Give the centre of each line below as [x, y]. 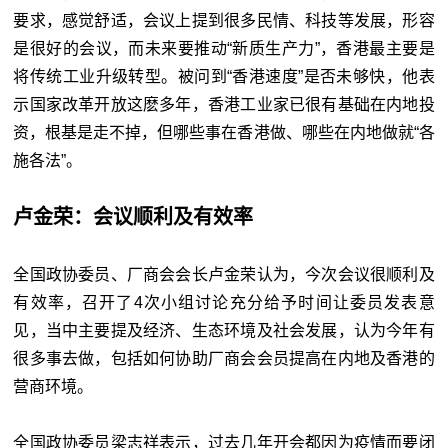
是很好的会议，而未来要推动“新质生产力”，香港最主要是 [224, 49]
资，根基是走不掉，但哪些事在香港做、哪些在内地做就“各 [224, 133]
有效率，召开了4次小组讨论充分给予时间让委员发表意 [224, 303]
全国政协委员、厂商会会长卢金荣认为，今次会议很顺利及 [224, 275]
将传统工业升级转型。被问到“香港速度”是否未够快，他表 [224, 77]
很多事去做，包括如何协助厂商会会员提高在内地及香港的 [224, 359]
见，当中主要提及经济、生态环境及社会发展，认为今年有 [224, 331]
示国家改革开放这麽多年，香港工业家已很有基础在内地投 [224, 105]
